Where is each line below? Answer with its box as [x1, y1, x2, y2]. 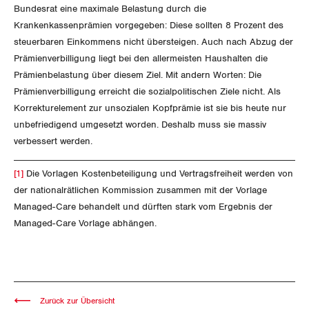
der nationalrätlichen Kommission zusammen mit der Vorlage [14, 184, 267, 195]
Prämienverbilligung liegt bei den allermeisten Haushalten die [14, 53, 268, 64]
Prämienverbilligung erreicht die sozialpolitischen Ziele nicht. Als [14, 86, 281, 97]
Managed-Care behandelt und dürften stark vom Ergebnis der [14, 201, 272, 212]
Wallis [37, 94, 63, 103]
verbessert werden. [14, 136, 95, 147]
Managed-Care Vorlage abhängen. [14, 217, 157, 228]
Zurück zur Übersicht [37, 296, 114, 305]
